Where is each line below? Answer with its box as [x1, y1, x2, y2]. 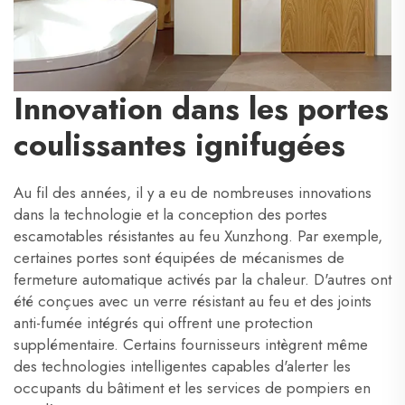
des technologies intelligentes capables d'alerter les [14, 355, 351, 377]
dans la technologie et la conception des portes [14, 203, 327, 225]
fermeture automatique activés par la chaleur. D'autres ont [14, 268, 391, 290]
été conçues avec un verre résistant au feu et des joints [14, 290, 372, 312]
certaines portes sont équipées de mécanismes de [14, 247, 344, 268]
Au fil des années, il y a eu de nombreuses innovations [14, 182, 372, 203]
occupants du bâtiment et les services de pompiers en [14, 377, 371, 399]
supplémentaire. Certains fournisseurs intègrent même [14, 334, 368, 355]
